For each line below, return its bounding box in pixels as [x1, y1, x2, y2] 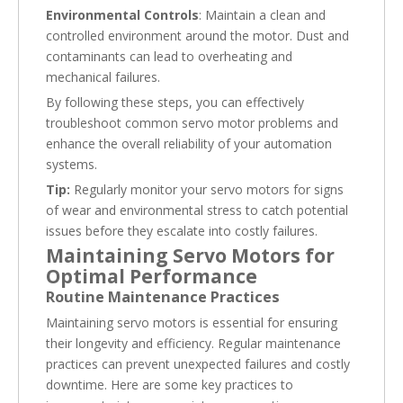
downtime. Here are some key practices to [46, 375, 293, 393]
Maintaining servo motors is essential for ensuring [46, 313, 337, 331]
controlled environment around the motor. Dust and [46, 26, 349, 44]
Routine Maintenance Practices [46, 286, 280, 307]
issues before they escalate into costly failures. [46, 221, 318, 239]
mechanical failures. [46, 67, 160, 85]
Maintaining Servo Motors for [46, 242, 335, 268]
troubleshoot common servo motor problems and [46, 113, 338, 131]
